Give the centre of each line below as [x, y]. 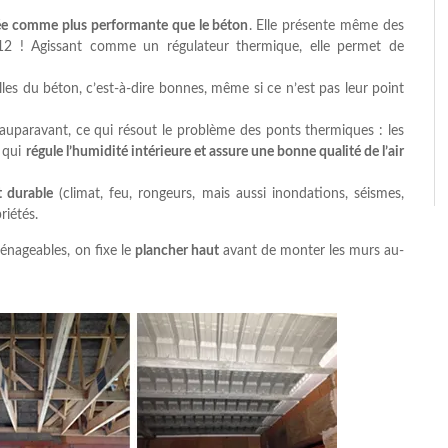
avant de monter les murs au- [311, 251]
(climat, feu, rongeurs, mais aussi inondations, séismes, [229, 194]
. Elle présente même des [326, 26]
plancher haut [176, 251]
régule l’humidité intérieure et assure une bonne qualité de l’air [214, 152]
